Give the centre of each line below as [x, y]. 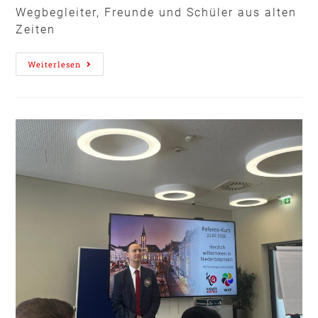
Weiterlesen [55, 64]
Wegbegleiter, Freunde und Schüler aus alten [157, 12]
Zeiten [36, 29]
